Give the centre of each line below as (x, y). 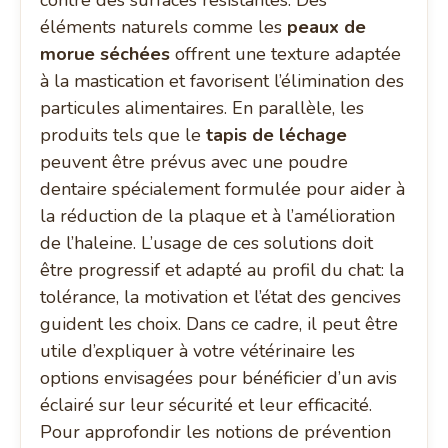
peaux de (327, 27)
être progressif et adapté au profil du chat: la (222, 270)
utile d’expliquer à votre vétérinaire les (198, 351)
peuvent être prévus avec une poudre (194, 162)
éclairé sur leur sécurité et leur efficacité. (206, 405)
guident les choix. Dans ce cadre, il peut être (219, 324)
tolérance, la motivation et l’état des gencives (221, 297)
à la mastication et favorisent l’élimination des (222, 81)
